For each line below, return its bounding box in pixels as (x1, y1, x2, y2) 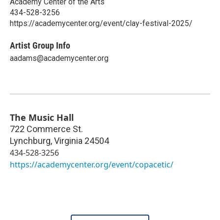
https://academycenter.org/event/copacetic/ (10, 159, 173, 170)
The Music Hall (10, 111, 74, 123)
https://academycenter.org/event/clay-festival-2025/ (10, 18, 192, 28)
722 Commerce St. (10, 123, 83, 134)
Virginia (54, 135, 82, 146)
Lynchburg (10, 135, 51, 146)
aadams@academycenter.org (10, 53, 109, 63)
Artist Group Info (10, 40, 70, 51)
